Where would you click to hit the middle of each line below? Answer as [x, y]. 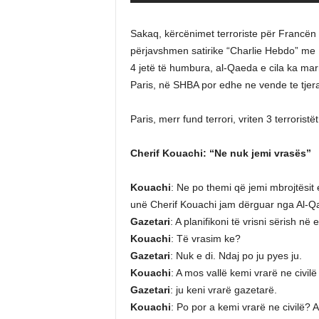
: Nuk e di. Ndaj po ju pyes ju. [236, 256]
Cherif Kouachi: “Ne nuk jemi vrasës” [220, 153]
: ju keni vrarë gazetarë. [223, 290]
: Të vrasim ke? [205, 239]
